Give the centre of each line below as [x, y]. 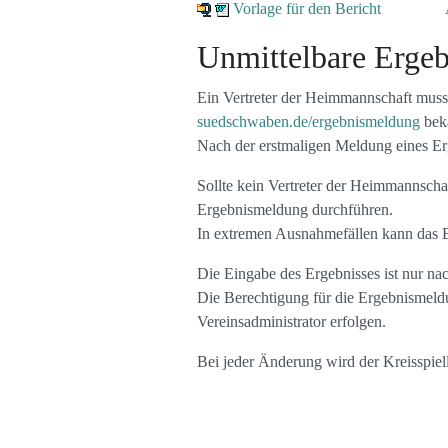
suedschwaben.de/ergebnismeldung [308, 121]
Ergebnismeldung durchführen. [295, 209]
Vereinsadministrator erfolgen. [291, 321]
